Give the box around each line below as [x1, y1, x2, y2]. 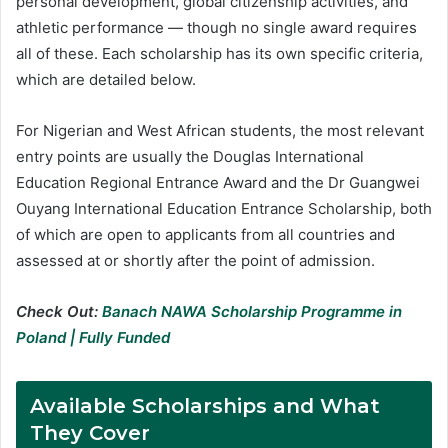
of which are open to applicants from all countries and [16, 225, 395, 245]
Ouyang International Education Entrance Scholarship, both [16, 199, 432, 219]
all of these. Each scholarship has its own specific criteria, [16, 44, 423, 64]
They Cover [30, 421, 150, 446]
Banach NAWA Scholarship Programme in [102, 302, 402, 322]
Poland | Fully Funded [16, 328, 170, 348]
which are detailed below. [16, 70, 196, 90]
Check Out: [16, 302, 98, 322]
